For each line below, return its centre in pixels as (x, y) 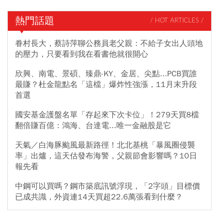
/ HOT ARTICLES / (177, 21)
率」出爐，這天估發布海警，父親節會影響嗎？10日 (106, 156)
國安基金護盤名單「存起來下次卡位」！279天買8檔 (107, 115)
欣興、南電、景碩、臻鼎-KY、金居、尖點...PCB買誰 (106, 74)
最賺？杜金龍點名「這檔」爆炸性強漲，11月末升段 (106, 84)
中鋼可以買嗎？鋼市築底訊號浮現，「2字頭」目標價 (108, 186)
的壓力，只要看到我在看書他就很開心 (82, 54)
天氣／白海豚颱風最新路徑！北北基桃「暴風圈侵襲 (105, 145)
